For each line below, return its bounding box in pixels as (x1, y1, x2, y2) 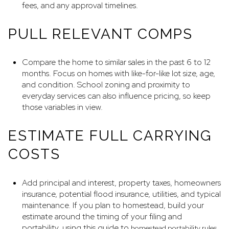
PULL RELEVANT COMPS (8, 25, 193, 42)
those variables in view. (21, 102, 103, 113)
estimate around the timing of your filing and (21, 211, 182, 222)
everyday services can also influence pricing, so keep (21, 90, 211, 102)
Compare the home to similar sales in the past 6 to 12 (21, 57, 211, 68)
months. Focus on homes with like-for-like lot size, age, (21, 68, 215, 79)
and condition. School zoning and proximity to (21, 79, 190, 90)
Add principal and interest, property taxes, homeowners (21, 177, 221, 188)
